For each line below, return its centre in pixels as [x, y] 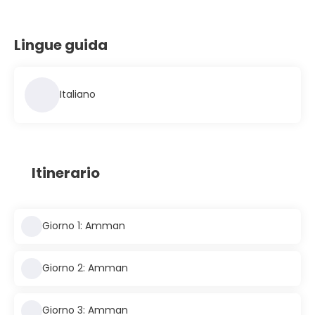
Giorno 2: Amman [85, 268]
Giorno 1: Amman [84, 226]
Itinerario [66, 173]
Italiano [78, 94]
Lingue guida [61, 45]
